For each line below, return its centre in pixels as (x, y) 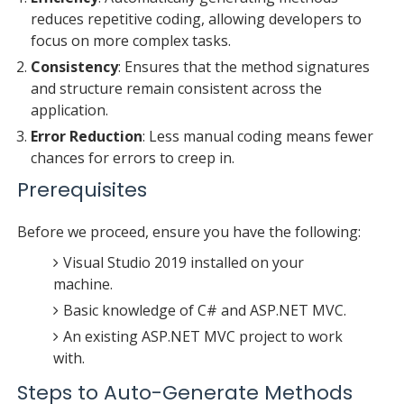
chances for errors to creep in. (132, 157)
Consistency (74, 66)
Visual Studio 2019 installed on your (183, 262)
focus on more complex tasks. (130, 40)
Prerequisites (82, 189)
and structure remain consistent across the (176, 88)
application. (69, 110)
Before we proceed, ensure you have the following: (188, 231)
